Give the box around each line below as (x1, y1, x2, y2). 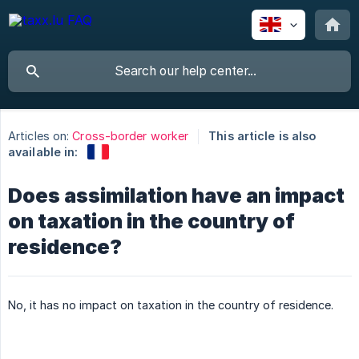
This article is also (208, 129, 317, 143)
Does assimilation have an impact (8, 183, 345, 208)
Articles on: (8, 129, 70, 143)
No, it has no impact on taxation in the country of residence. (8, 297, 333, 312)
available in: (8, 145, 79, 159)
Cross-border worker (72, 129, 189, 143)
